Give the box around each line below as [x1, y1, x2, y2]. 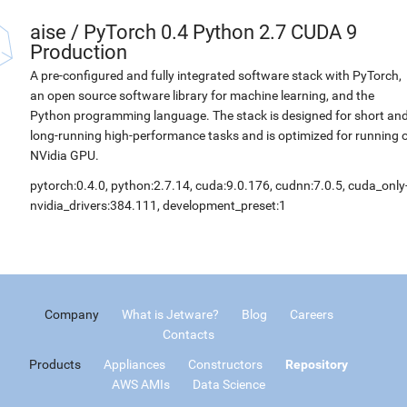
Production [30, 41, 127, 64]
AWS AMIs [112, 377, 170, 392]
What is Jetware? [121, 307, 219, 322]
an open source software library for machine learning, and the [30, 88, 374, 103]
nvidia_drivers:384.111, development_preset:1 [30, 198, 286, 213]
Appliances [104, 357, 165, 372]
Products [29, 357, 81, 372]
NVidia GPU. [30, 148, 99, 163]
